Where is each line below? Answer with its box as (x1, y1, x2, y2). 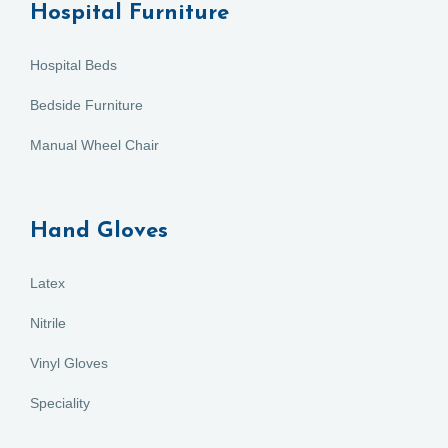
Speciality (30, 395, 90, 412)
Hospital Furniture (30, 2, 229, 26)
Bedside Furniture (30, 97, 143, 114)
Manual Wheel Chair (30, 137, 159, 154)
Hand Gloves (30, 220, 168, 244)
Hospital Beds (30, 57, 117, 74)
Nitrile (30, 315, 66, 332)
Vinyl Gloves (30, 355, 108, 372)
